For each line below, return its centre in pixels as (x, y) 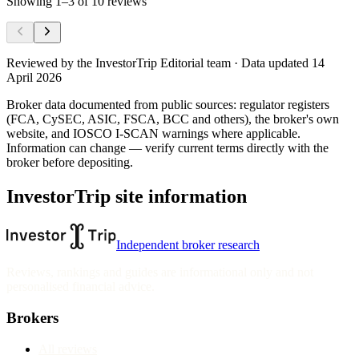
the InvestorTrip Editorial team (154, 63)
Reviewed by (40, 63)
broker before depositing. (70, 163)
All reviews (68, 349)
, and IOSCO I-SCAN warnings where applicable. (173, 134)
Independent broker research (188, 245)
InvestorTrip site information (127, 197)
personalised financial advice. (81, 287)
